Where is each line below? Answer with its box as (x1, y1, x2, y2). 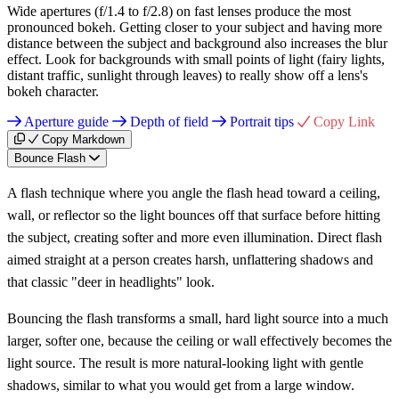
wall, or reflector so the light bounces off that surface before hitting (7, 207, 380, 223)
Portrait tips (226, 113, 297, 129)
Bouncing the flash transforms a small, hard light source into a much (7, 310, 388, 326)
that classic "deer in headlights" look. (7, 273, 215, 289)
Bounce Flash (14, 151, 85, 165)
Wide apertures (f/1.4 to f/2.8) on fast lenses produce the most (7, 3, 351, 19)
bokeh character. (7, 83, 99, 99)
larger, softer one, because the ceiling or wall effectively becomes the (7, 332, 392, 348)
